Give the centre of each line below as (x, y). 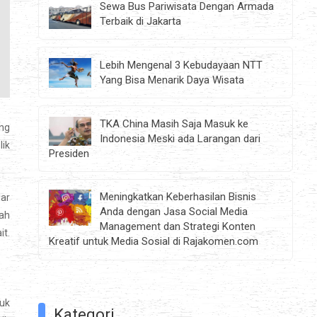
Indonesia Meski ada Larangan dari (180, 138)
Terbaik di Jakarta (141, 21)
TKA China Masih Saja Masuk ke (174, 123)
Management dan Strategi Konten (178, 227)
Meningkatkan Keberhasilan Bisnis (178, 197)
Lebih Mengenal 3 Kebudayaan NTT (181, 65)
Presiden (69, 153)
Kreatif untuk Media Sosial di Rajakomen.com (154, 242)
